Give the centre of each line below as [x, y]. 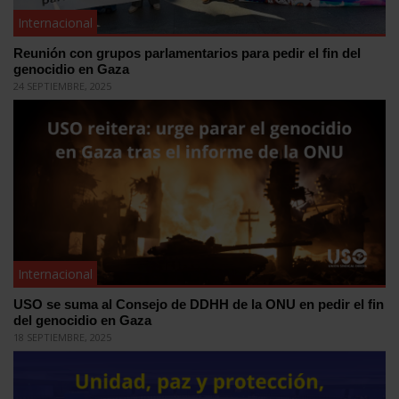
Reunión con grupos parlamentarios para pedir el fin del [187, 53]
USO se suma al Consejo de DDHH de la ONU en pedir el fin [199, 304]
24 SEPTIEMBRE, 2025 [62, 85]
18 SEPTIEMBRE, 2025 [62, 337]
